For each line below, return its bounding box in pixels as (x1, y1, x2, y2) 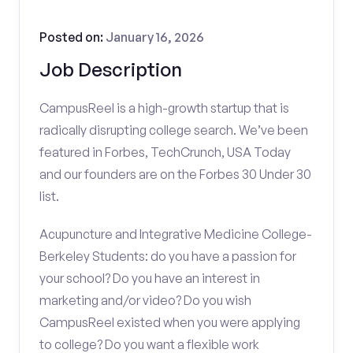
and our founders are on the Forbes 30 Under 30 (39, 166, 311, 182)
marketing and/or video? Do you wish (39, 292, 251, 308)
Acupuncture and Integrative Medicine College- (39, 226, 312, 242)
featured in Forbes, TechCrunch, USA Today (39, 144, 291, 160)
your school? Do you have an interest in (39, 270, 260, 286)
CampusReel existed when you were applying (39, 314, 300, 330)
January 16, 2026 (106, 29, 204, 45)
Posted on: (39, 29, 106, 45)
